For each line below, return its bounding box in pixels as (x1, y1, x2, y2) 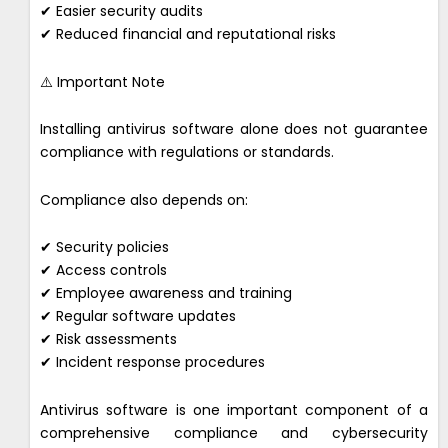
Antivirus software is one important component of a (40, 399, 428, 420)
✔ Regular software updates (40, 306, 236, 327)
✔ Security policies (40, 237, 169, 258)
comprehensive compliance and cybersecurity (40, 422, 428, 443)
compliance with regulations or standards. (40, 142, 334, 163)
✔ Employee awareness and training (40, 283, 292, 304)
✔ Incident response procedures (40, 352, 265, 373)
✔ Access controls (40, 260, 167, 281)
